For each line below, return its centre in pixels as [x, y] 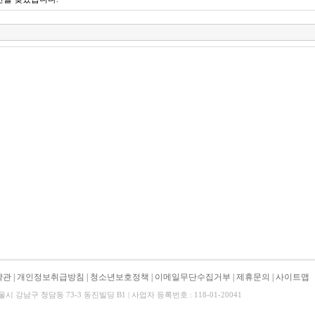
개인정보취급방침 [51, 277]
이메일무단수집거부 [193, 277]
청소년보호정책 [120, 277]
